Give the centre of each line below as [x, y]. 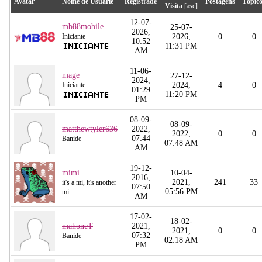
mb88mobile [83, 26]
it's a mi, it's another [89, 182]
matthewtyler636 [90, 129]
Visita [173, 6]
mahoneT [77, 226]
